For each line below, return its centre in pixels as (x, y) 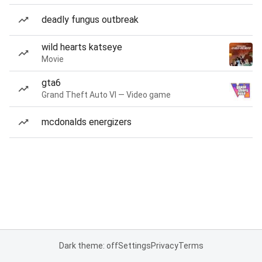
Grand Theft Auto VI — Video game (106, 95)
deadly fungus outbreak (90, 20)
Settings (134, 246)
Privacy (164, 246)
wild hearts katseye (82, 47)
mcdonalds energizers (87, 122)
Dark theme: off (88, 246)
